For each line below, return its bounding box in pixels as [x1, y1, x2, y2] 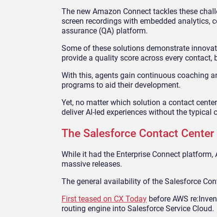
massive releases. [62, 159, 122, 169]
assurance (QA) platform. [62, 26, 148, 36]
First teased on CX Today [62, 194, 147, 204]
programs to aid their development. [62, 80, 181, 90]
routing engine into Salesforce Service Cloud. [62, 204, 214, 214]
